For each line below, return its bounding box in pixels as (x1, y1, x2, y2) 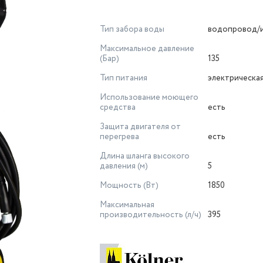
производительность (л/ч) (100, 209, 201, 221)
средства (100, 102, 136, 113)
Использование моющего (100, 92, 198, 103)
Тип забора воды (100, 23, 164, 35)
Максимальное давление (100, 43, 194, 55)
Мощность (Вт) (100, 180, 159, 191)
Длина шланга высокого (100, 150, 190, 162)
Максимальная (100, 199, 154, 211)
